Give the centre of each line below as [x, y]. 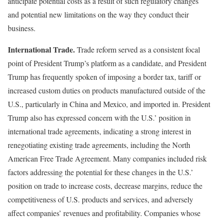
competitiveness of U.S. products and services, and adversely [100, 199]
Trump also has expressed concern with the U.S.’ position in [99, 117]
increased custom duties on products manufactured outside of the [107, 90]
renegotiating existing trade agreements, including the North [99, 145]
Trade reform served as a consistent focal [137, 49]
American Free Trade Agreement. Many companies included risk [107, 158]
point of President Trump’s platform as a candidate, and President [107, 63]
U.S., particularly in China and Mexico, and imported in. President [109, 104]
